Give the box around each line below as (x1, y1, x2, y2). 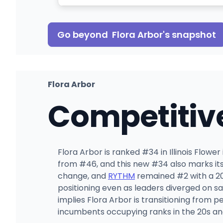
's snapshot (163, 28, 216, 41)
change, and (58, 170, 108, 182)
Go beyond (57, 28, 112, 41)
